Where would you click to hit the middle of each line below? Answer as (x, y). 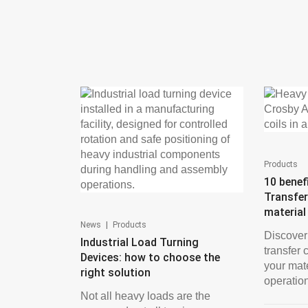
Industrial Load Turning (140, 242)
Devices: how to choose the (150, 257)
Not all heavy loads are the (145, 296)
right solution (115, 273)
